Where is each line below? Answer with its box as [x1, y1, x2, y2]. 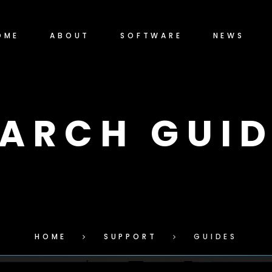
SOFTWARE [120, 30, 183, 41]
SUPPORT [103, 231, 157, 242]
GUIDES [194, 231, 237, 242]
